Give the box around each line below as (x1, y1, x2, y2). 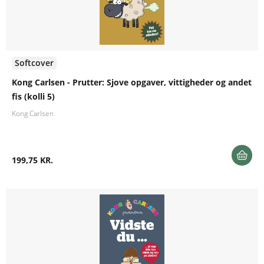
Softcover (15, 57, 54, 68)
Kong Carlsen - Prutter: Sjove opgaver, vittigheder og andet (12, 77, 252, 88)
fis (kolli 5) (12, 91, 55, 102)
